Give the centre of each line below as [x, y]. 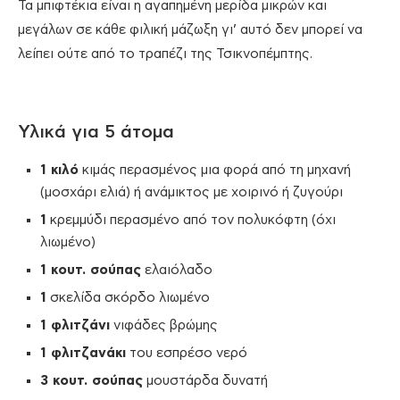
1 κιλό [59, 171]
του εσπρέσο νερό [187, 354]
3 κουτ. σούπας [92, 381]
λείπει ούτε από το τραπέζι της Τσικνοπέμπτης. [165, 54]
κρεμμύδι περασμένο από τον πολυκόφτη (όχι [191, 221]
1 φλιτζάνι [75, 326]
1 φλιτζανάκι [83, 354]
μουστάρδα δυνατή [205, 381]
